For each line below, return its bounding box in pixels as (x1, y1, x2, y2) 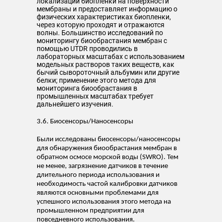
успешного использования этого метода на (37, 198, 171, 206)
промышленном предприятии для (37, 207, 144, 215)
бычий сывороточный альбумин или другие (37, 68, 179, 76)
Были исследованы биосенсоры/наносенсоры (37, 136, 180, 143)
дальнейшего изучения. (37, 100, 113, 108)
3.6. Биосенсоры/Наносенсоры (37, 118, 133, 125)
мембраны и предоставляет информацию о (37, 5, 177, 13)
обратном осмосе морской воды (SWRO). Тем (37, 154, 178, 161)
